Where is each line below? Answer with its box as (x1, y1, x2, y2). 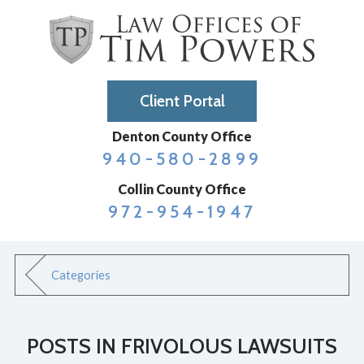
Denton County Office (112, 128, 252, 144)
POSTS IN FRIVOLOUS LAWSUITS (27, 333, 337, 358)
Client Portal (139, 90, 225, 110)
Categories (51, 267, 111, 283)
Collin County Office (118, 180, 246, 197)
